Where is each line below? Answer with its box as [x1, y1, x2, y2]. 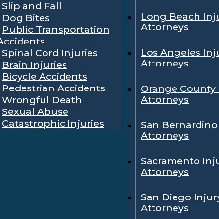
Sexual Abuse [2, 105, 68, 117]
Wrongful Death [2, 93, 82, 106]
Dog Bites [2, 11, 50, 23]
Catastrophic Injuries [2, 117, 104, 129]
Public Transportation [2, 23, 109, 35]
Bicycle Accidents [2, 70, 87, 82]
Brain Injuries [2, 58, 67, 70]
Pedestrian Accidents [2, 82, 105, 94]
